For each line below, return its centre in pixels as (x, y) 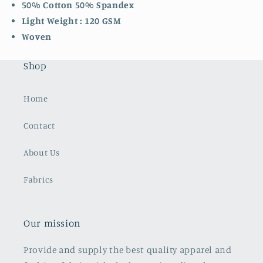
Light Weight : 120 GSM (71, 21)
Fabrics (38, 179)
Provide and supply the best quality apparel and (128, 250)
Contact (39, 125)
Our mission (52, 223)
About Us (42, 152)
